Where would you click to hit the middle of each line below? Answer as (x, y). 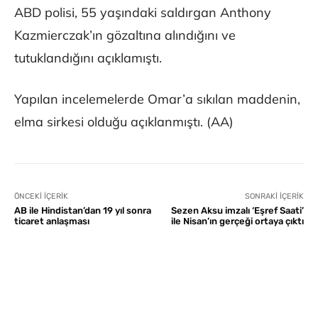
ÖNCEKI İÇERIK (41, 197)
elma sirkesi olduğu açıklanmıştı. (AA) (124, 122)
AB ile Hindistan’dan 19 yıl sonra (83, 211)
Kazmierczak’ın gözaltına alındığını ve (125, 35)
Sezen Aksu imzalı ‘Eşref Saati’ (237, 211)
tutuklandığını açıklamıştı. (88, 58)
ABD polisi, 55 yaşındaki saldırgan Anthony (143, 13)
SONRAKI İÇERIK (274, 197)
